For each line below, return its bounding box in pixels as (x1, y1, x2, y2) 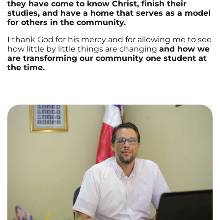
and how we (159, 44, 210, 54)
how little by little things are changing (7, 44, 159, 54)
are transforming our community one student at (7, 53, 207, 63)
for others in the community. (7, 17, 128, 27)
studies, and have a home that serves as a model (7, 8, 211, 18)
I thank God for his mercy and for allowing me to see (7, 34, 212, 44)
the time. (7, 62, 47, 72)
